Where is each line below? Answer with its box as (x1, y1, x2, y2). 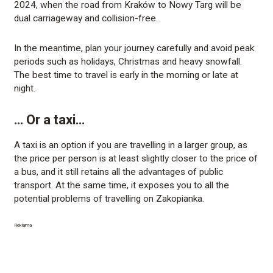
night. (14, 82, 36, 94)
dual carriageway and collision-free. (14, 12, 158, 24)
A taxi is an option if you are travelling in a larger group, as (14, 140, 248, 151)
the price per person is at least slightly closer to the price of (14, 153, 258, 165)
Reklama (14, 222, 32, 229)
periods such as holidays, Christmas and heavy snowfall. (14, 55, 243, 67)
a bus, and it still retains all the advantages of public (14, 166, 224, 178)
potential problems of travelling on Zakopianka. (14, 193, 205, 205)
